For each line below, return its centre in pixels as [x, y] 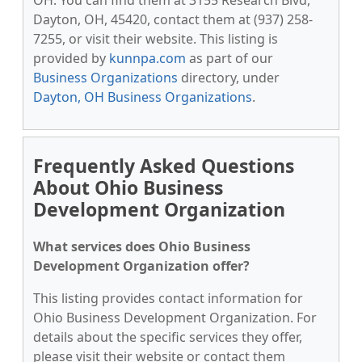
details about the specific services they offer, [168, 337]
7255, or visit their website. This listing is [156, 39]
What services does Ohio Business [142, 246]
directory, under [229, 78]
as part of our [229, 58]
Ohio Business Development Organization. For [175, 318]
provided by [71, 58]
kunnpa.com [147, 58]
